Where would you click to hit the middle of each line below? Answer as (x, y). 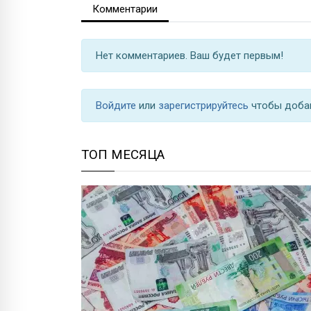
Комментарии (125, 9)
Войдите (117, 105)
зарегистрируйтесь (205, 105)
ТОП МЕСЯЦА (123, 154)
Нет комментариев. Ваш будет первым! (190, 55)
